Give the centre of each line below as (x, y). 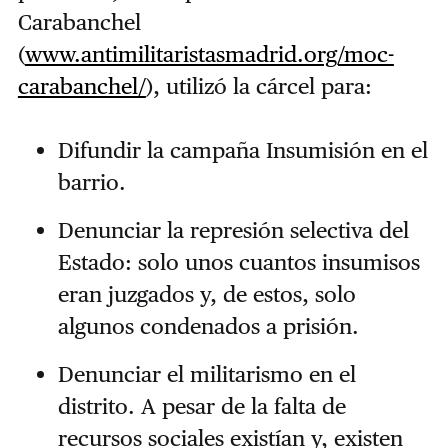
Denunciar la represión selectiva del (233, 230)
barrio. (91, 182)
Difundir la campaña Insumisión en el (242, 150)
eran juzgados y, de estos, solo (206, 294)
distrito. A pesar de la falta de (201, 406)
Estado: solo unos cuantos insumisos (238, 262)
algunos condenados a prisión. (208, 326)
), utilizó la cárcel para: (258, 86)
